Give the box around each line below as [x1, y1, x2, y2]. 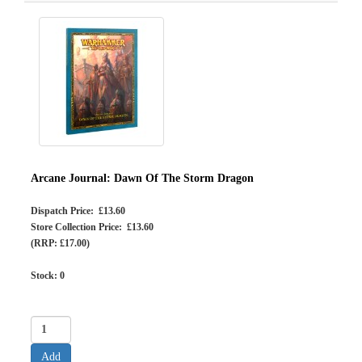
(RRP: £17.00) [31, 238, 90, 249]
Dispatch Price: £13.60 [31, 205, 125, 217]
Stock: [31, 270, 60, 281]
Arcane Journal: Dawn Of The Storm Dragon [31, 172, 254, 184]
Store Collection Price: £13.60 [31, 221, 154, 233]
